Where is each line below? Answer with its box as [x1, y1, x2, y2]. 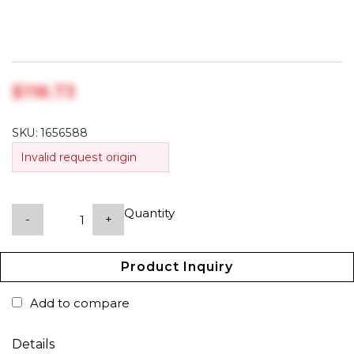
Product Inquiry [121, 259, 233, 274]
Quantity [124, 205, 175, 220]
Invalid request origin [21, 150, 137, 164]
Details [12, 337, 55, 352]
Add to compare [30, 296, 130, 311]
